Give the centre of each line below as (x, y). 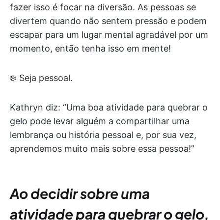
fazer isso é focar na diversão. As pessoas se (103, 7)
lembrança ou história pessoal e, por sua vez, (103, 135)
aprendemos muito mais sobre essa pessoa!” (102, 149)
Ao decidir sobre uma (80, 193)
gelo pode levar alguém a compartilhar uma (100, 121)
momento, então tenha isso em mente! (90, 48)
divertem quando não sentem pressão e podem (108, 21)
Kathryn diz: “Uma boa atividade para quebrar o (109, 107)
